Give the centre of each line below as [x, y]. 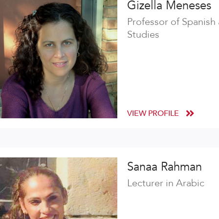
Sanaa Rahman [164, 167]
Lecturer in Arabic [166, 183]
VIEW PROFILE [154, 113]
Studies [143, 34]
